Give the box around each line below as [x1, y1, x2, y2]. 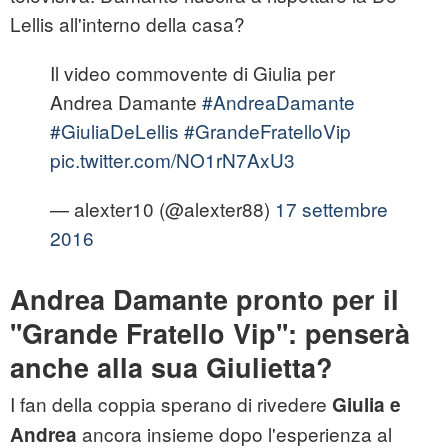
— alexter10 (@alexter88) [50, 195, 275, 223]
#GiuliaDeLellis [50, 117, 179, 145]
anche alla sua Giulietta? [10, 348, 333, 387]
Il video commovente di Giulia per [50, 59, 335, 87]
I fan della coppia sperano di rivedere [10, 390, 332, 418]
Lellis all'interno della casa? [10, 10, 245, 38]
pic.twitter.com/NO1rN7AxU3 [50, 146, 295, 174]
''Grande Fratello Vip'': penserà [10, 314, 410, 353]
